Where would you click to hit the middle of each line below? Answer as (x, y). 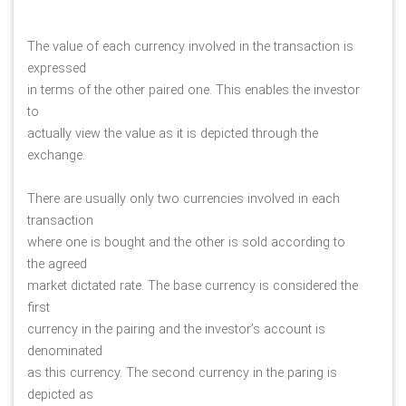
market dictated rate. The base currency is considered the (193, 285)
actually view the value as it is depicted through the (173, 133)
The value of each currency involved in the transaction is (190, 46)
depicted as (60, 394)
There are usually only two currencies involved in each (184, 198)
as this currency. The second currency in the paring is (182, 372)
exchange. (58, 155)
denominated (65, 351)
